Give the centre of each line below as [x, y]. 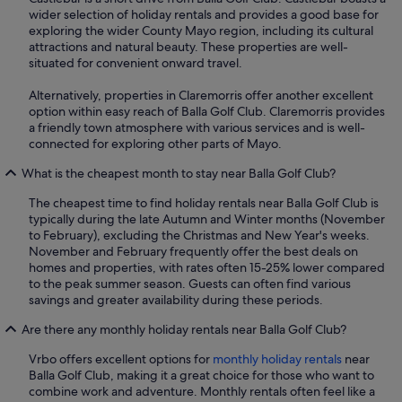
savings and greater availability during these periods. [176, 300]
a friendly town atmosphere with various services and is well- [197, 128]
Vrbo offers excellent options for [121, 359]
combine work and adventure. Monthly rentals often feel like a [202, 392]
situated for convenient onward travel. [135, 63]
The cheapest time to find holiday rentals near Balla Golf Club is [204, 203]
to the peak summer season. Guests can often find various [190, 284]
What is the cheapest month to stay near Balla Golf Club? [179, 174]
